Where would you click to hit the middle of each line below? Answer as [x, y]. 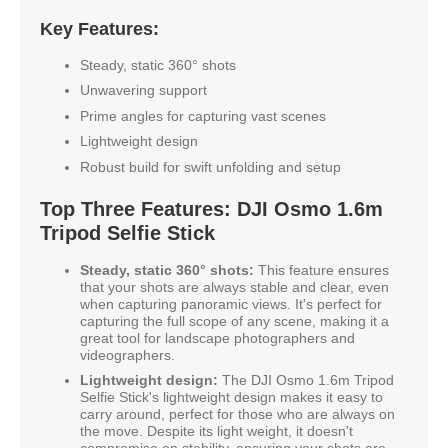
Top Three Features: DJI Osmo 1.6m [211, 208]
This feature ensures [321, 269]
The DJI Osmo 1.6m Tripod [306, 380]
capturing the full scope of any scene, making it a [234, 320]
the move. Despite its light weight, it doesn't [216, 431]
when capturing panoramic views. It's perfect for [231, 303]
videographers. [127, 354]
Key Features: [99, 28]
